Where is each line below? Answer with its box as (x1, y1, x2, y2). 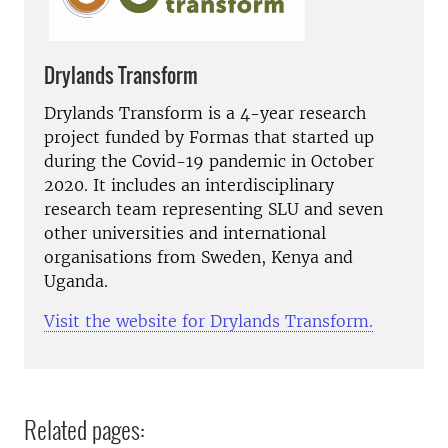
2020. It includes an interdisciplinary (44, 175, 334, 196)
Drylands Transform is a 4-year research (44, 103, 366, 124)
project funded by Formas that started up (44, 127, 374, 148)
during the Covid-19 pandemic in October (44, 151, 374, 172)
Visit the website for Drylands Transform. (44, 311, 373, 332)
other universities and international (44, 223, 326, 244)
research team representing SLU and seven (44, 199, 383, 220)
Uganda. (44, 271, 113, 292)
